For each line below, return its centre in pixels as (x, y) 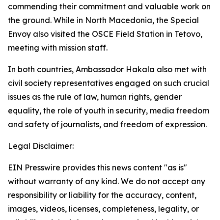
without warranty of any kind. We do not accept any (107, 181)
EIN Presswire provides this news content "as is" (97, 167)
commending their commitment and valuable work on (109, 6)
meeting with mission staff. (58, 48)
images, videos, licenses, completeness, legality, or (103, 209)
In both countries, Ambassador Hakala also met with (107, 69)
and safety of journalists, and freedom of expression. (107, 124)
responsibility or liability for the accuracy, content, (102, 195)
